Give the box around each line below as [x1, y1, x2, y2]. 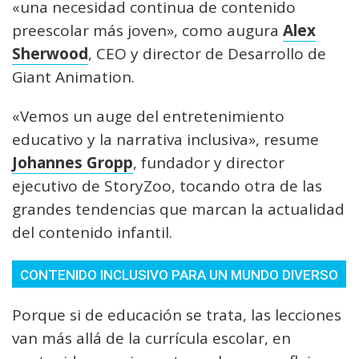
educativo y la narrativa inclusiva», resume [12, 129, 319, 151]
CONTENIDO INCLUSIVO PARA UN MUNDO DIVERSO [20, 267, 338, 284]
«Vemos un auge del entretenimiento [12, 106, 284, 127]
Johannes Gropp [12, 152, 133, 174]
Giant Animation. [12, 67, 135, 88]
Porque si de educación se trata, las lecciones [12, 305, 341, 326]
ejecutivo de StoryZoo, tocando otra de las [12, 175, 322, 197]
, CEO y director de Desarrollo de [88, 43, 326, 65]
